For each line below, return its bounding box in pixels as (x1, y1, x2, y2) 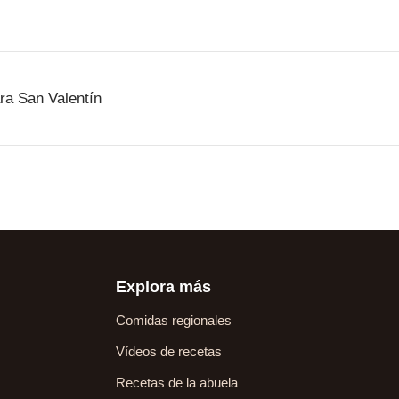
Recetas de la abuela (116, 375, 239, 391)
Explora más (116, 278, 212, 297)
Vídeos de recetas (116, 344, 223, 360)
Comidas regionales (116, 313, 232, 329)
